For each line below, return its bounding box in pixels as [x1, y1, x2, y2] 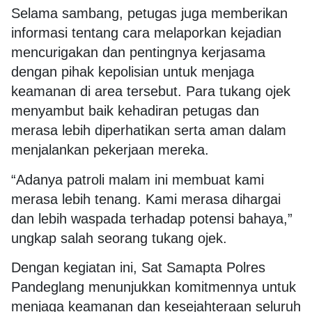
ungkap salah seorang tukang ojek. [11, 230, 227, 246]
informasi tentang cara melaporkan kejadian [11, 25, 281, 41]
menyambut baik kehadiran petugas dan [11, 103, 259, 119]
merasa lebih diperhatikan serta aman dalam [11, 123, 286, 139]
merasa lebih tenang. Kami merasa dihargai [11, 191, 281, 207]
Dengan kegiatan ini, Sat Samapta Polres [11, 260, 265, 276]
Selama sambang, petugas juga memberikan [11, 6, 288, 22]
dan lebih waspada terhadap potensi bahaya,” [11, 210, 292, 226]
